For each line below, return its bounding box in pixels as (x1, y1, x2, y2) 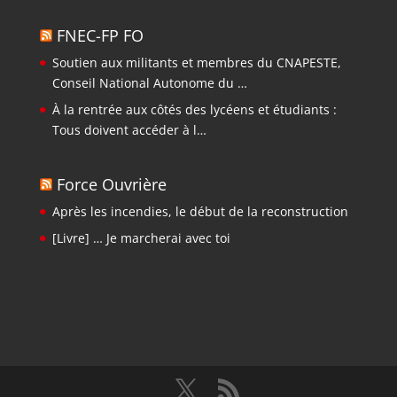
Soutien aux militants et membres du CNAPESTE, (51, 54, 341, 72)
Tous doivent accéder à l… (51, 121, 206, 139)
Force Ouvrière (56, 174, 167, 196)
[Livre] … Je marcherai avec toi (51, 230, 230, 247)
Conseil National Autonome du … (51, 74, 247, 92)
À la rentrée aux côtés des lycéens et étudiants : (51, 101, 337, 119)
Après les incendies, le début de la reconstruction (51, 203, 348, 221)
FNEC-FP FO (56, 25, 144, 47)
